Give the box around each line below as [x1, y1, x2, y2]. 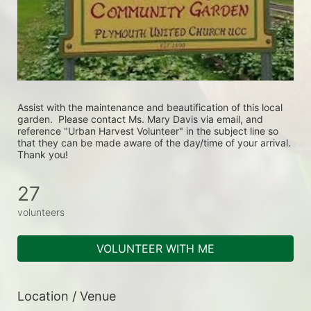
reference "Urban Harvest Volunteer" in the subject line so [17, 125, 278, 137]
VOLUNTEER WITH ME [96, 242, 215, 256]
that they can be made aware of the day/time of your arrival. [17, 137, 291, 149]
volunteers [17, 206, 65, 219]
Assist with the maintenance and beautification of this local [17, 101, 283, 114]
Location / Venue [17, 289, 116, 304]
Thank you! [17, 149, 68, 161]
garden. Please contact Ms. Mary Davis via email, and [17, 113, 263, 126]
